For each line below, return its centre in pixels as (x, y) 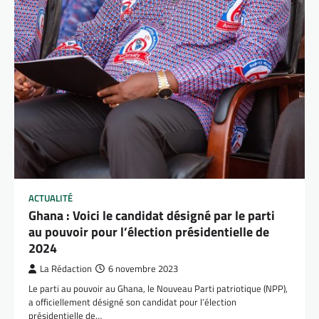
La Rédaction (66, 269)
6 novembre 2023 (143, 269)
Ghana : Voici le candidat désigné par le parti (152, 216)
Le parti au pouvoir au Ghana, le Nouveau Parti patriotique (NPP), (158, 289)
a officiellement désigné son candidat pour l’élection (132, 302)
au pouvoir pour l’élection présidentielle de (149, 232)
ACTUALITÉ (51, 199)
